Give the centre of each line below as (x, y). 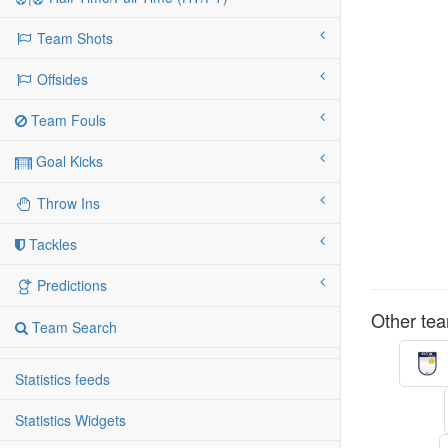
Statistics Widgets (70, 420)
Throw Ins (66, 203)
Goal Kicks (67, 161)
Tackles (51, 244)
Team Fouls (66, 120)
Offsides (60, 79)
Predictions (70, 285)
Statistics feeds (62, 379)
